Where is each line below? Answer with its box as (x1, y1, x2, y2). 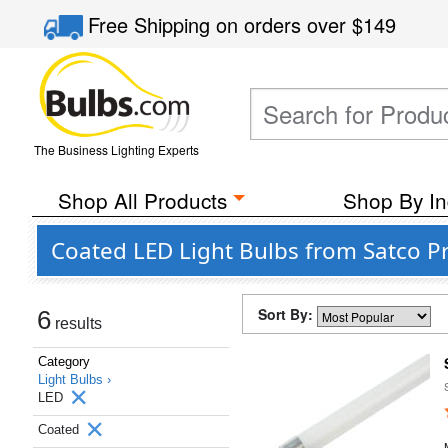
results (51, 315, 102, 332)
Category (38, 354, 90, 369)
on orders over (216, 10, 353, 39)
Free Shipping (88, 10, 217, 39)
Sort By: (258, 304, 317, 324)
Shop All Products (57, 185, 227, 215)
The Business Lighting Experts (33, 141, 199, 158)
